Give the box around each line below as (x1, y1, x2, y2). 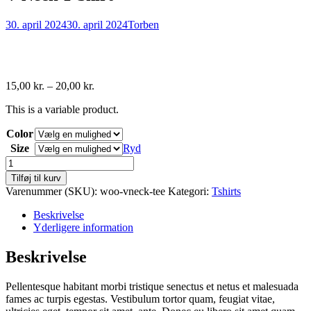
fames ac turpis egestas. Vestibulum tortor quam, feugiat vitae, (6, 292, 275, 305)
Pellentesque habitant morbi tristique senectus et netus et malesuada (6, 280, 299, 292)
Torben (128, 18, 159, 31)
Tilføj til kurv (11, 172, 61, 183)
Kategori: (168, 185, 212, 197)
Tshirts (212, 185, 241, 197)
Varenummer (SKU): (6, 185, 100, 197)
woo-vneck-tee (100, 185, 165, 197)
